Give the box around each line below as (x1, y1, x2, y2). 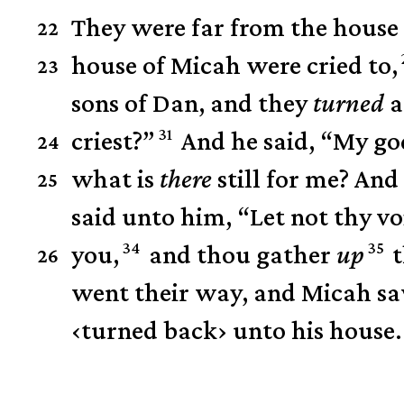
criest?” (71, 125, 156, 156)
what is (71, 163, 161, 194)
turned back (81, 315, 218, 345)
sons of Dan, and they (71, 87, 314, 118)
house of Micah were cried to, (71, 50, 399, 80)
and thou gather (142, 239, 336, 270)
